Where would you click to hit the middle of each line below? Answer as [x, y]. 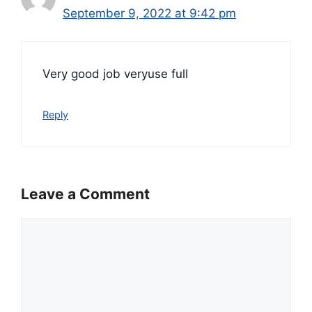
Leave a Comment [85, 194]
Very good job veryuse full [115, 74]
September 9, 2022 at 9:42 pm [149, 13]
